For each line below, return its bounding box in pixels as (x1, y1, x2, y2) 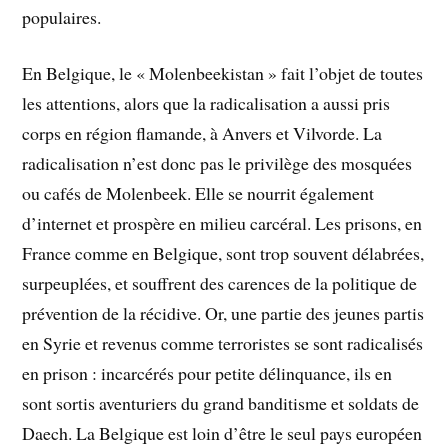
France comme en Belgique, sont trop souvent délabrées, (22, 241, 425, 266)
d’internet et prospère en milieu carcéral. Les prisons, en (22, 211, 423, 236)
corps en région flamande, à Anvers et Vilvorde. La (22, 121, 383, 146)
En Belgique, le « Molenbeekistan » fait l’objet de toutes (22, 61, 424, 86)
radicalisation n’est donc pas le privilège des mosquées (22, 151, 413, 176)
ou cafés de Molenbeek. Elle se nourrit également (22, 181, 375, 206)
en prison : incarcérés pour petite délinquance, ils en (22, 361, 393, 386)
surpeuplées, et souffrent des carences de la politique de (22, 271, 418, 296)
